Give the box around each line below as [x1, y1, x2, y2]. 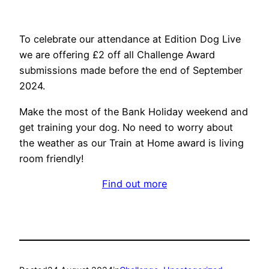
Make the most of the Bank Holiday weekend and [19, 105, 248, 118]
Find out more [102, 177, 167, 190]
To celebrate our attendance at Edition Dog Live [19, 33, 241, 46]
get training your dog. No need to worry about [19, 121, 233, 133]
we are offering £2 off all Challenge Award [19, 49, 215, 61]
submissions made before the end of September [19, 64, 243, 77]
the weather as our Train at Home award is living [19, 136, 244, 149]
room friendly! [19, 152, 84, 165]
